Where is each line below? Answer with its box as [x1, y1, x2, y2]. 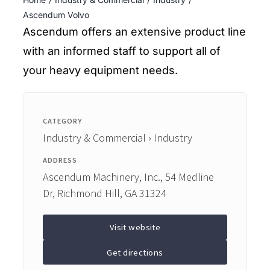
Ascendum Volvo [23, 10, 90, 20]
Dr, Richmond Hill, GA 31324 [42, 186, 166, 200]
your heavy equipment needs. [23, 64, 178, 77]
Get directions [107, 246, 163, 258]
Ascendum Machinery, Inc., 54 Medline [42, 169, 214, 184]
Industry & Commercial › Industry [42, 130, 192, 145]
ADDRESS [42, 155, 77, 165]
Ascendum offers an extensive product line [23, 25, 246, 39]
